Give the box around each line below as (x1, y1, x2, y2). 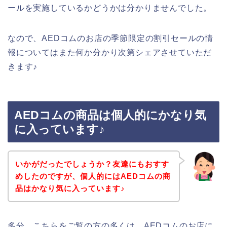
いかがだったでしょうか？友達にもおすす (15, 159, 169, 168)
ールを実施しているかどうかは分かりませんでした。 (8, 3, 212, 12)
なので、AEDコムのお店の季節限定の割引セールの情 (8, 33, 213, 43)
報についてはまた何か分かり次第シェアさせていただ (8, 48, 212, 57)
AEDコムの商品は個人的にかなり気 (14, 108, 206, 122)
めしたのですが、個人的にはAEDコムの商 (15, 171, 171, 180)
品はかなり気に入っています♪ (15, 183, 125, 193)
